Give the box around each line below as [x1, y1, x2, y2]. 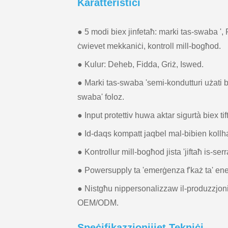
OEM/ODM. [77, 198, 119, 207]
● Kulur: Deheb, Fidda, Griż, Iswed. [77, 60, 204, 69]
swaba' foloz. [77, 93, 124, 101]
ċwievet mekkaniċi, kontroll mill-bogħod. [77, 42, 221, 50]
